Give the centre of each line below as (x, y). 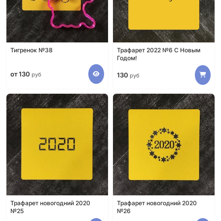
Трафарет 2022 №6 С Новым (159, 50)
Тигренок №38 (32, 50)
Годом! (127, 58)
